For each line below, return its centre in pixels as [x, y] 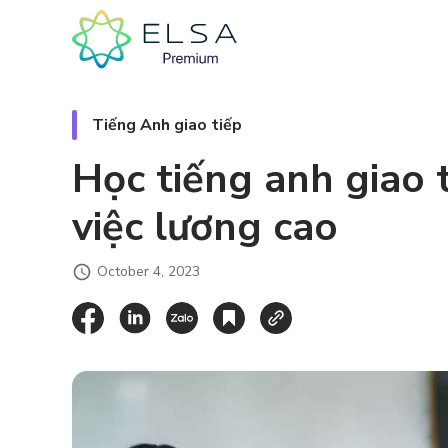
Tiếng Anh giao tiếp [167, 125]
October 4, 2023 [148, 271]
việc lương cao [205, 227]
